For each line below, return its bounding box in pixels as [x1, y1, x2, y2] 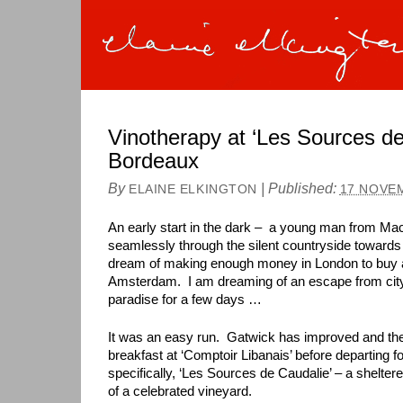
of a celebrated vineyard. [108, 383, 252, 399]
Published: [267, 180, 340, 196]
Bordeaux [108, 148, 199, 173]
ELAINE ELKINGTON [129, 183, 257, 196]
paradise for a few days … [108, 291, 262, 307]
